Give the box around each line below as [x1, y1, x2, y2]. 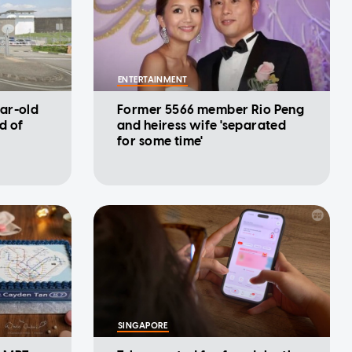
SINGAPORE [118, 321, 168, 332]
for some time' [117, 134, 203, 149]
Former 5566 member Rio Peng [117, 102, 305, 118]
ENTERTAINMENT [118, 75, 188, 86]
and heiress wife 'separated [117, 118, 287, 134]
